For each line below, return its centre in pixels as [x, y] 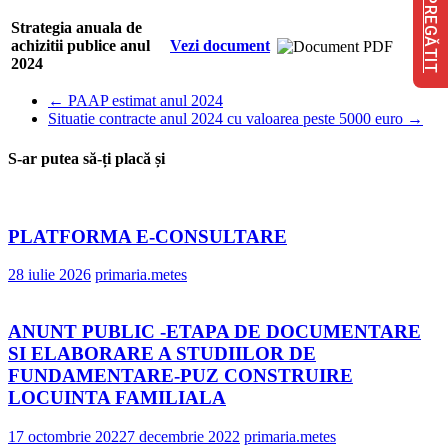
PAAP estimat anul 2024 [143, 101]
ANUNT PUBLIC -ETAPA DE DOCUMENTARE [214, 331]
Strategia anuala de [76, 28]
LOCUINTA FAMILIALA [117, 397]
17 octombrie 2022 [67, 436]
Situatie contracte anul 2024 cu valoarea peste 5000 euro [227, 119]
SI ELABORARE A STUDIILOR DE [162, 353]
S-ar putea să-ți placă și [86, 158]
